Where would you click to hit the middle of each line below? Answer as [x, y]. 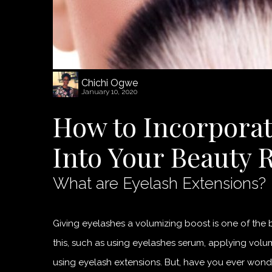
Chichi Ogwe [110, 83]
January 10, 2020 [109, 91]
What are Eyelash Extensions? [159, 183]
